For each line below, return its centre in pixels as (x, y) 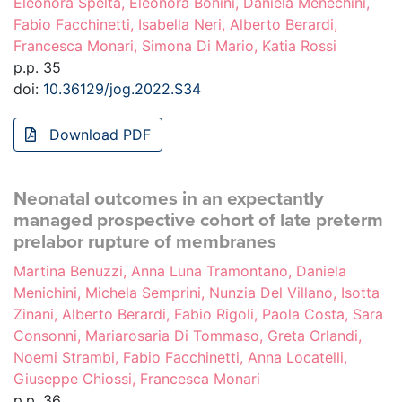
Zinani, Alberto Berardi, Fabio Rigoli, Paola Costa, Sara (198, 315)
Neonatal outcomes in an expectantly (169, 199)
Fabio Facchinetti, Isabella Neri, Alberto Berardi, (175, 25)
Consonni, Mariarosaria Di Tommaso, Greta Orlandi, (188, 336)
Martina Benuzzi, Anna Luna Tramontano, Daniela (180, 271)
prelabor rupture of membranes (145, 242)
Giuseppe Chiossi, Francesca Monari (137, 379)
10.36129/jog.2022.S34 (122, 89)
